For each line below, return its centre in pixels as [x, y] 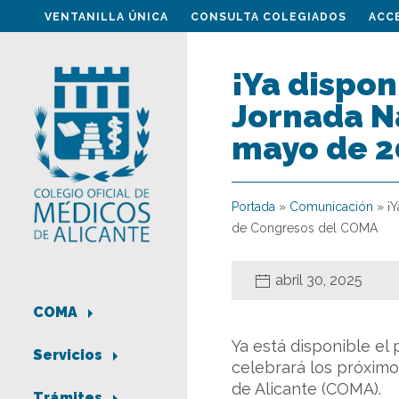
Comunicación [331, 207]
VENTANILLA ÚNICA [106, 17]
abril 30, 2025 [319, 280]
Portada [253, 207]
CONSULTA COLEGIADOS [269, 17]
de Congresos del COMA [305, 228]
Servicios [69, 355]
